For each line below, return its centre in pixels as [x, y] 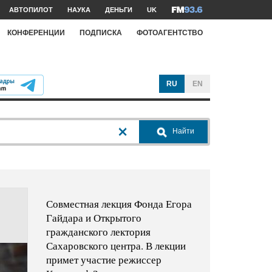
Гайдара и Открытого [93, 218]
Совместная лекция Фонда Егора [119, 204]
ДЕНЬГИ [119, 10]
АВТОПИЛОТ [31, 10]
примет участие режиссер [104, 260]
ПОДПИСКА [101, 32]
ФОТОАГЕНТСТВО [170, 32]
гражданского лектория [98, 232]
